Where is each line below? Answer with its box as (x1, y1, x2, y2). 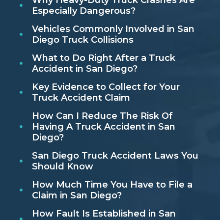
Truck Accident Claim (31, 92, 130, 104)
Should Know (31, 161, 93, 172)
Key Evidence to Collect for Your (31, 82, 180, 93)
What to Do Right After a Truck (31, 53, 175, 64)
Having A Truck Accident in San (31, 121, 175, 133)
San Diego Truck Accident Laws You (31, 150, 198, 162)
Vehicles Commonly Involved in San (31, 24, 194, 35)
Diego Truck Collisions (31, 34, 134, 46)
